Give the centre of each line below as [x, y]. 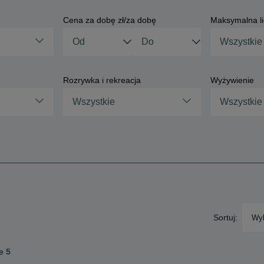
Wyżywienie [232, 80]
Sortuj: [225, 217]
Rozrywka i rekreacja [102, 80]
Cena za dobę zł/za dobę [109, 20]
